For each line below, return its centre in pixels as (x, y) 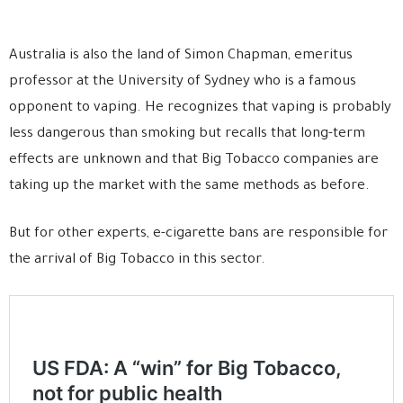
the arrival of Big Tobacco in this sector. (137, 260)
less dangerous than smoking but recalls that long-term (187, 134)
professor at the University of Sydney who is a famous (183, 82)
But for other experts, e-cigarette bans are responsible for (198, 234)
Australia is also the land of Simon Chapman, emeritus (181, 56)
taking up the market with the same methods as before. (189, 186)
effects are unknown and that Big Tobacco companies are (194, 160)
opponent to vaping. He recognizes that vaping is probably (200, 108)
